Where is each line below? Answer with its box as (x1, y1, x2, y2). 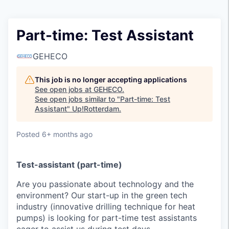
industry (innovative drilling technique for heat (16, 201, 195, 212)
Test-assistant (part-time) (16, 159, 122, 170)
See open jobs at (35, 85, 94, 94)
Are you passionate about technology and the (16, 179, 194, 189)
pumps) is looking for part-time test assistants (16, 213, 197, 223)
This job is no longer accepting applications (35, 75, 187, 84)
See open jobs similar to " (35, 95, 120, 103)
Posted (16, 130, 40, 139)
